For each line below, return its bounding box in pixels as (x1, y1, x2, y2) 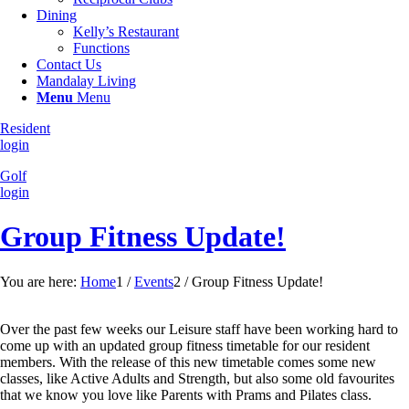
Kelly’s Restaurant (73, 24, 179, 39)
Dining (37, 7, 77, 23)
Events (134, 273, 173, 289)
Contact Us (37, 57, 101, 72)
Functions (73, 40, 130, 56)
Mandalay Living (37, 73, 136, 89)
